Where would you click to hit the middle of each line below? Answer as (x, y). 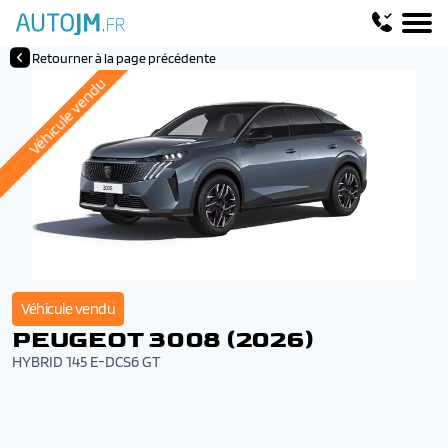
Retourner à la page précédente (124, 58)
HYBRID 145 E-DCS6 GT (86, 361)
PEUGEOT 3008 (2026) (163, 339)
